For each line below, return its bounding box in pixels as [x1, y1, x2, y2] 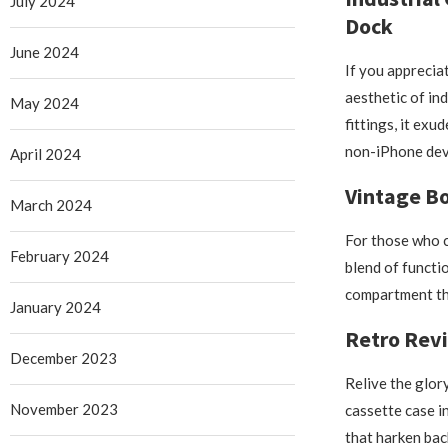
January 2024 [10, 297, 101, 316]
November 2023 [10, 399, 118, 418]
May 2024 [10, 93, 79, 112]
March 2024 [10, 195, 92, 214]
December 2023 [10, 348, 117, 367]
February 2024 [10, 246, 109, 265]
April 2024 [10, 144, 81, 163]
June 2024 [10, 42, 79, 61]
